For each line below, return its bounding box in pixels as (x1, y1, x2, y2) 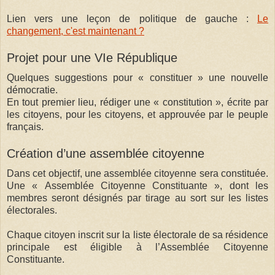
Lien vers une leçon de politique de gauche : (7, 14, 257, 24)
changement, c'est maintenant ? (7, 26, 144, 36)
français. (7, 122, 44, 132)
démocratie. (7, 85, 58, 95)
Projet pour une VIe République (7, 51, 177, 64)
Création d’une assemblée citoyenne (7, 147, 204, 160)
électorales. (7, 205, 57, 215)
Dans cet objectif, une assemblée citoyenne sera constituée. (7, 168, 268, 179)
